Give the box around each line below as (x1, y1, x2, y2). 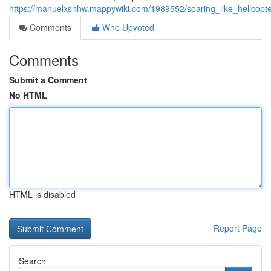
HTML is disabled (9, 188, 76, 200)
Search (19, 255, 46, 267)
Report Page (214, 222, 262, 234)
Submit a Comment (9, 74, 87, 86)
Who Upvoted (100, 21, 154, 33)
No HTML (9, 89, 47, 101)
